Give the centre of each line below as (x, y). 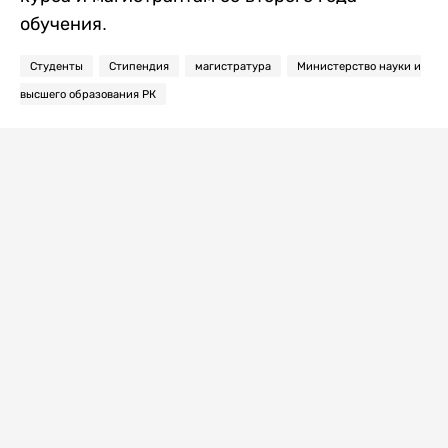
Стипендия (139, 66)
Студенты (56, 66)
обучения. (63, 24)
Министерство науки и (359, 66)
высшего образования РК (88, 94)
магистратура (233, 66)
